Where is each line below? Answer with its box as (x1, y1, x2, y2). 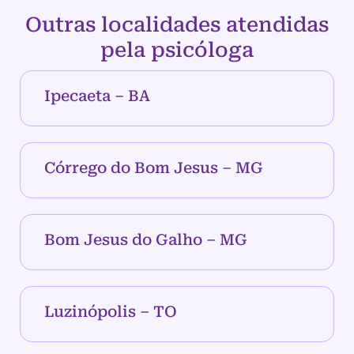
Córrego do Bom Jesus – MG (44, 159, 263, 178)
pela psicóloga (100, 38, 254, 62)
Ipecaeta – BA (44, 87, 150, 106)
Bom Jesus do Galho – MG (44, 231, 247, 250)
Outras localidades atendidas (25, 13, 329, 37)
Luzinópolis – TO (44, 303, 177, 322)
